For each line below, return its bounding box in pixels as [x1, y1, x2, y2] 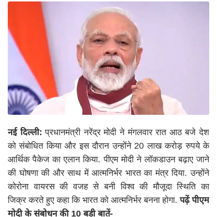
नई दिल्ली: [8, 127, 42, 137]
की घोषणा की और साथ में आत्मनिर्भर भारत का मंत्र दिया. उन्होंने [8, 168, 209, 178]
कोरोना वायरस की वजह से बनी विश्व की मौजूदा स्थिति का [8, 182, 209, 191]
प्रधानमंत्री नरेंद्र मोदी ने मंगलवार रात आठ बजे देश [42, 127, 210, 137]
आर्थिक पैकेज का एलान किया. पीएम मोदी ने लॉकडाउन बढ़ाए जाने [8, 155, 209, 164]
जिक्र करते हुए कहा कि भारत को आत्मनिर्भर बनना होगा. [8, 195, 180, 205]
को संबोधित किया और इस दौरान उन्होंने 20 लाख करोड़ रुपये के [8, 141, 209, 151]
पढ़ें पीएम [180, 195, 209, 205]
